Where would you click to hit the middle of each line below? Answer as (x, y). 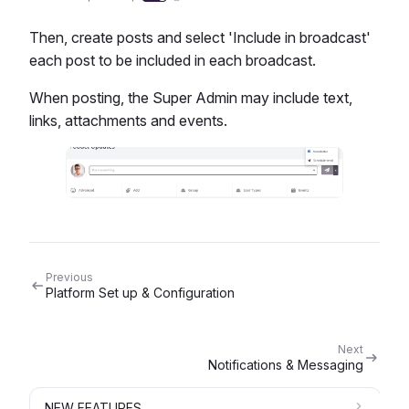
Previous (69, 277)
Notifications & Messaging (286, 364)
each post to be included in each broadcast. (173, 60)
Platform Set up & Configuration (140, 292)
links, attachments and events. (128, 120)
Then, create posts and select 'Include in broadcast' (200, 37)
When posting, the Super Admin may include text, (191, 97)
